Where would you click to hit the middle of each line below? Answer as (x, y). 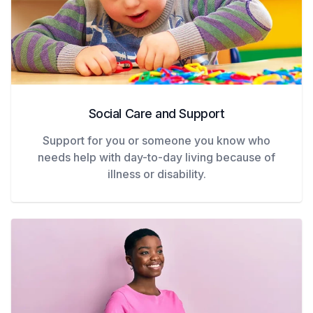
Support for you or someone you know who (156, 140)
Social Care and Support (156, 113)
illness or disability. (156, 174)
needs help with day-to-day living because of (156, 157)
